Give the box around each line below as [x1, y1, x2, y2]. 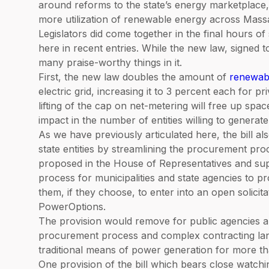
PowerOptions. [38, 201, 106, 213]
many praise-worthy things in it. [38, 56, 182, 68]
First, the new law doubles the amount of [38, 71, 229, 83]
